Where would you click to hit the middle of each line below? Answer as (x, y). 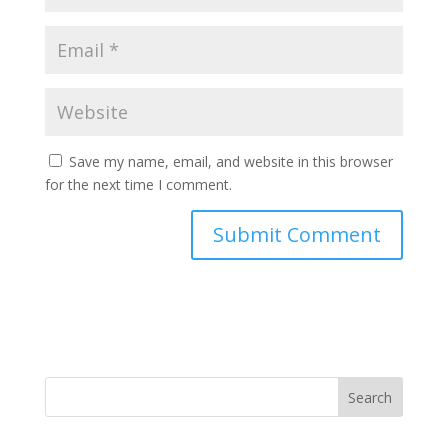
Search (370, 398)
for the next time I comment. (138, 185)
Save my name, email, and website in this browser (230, 162)
